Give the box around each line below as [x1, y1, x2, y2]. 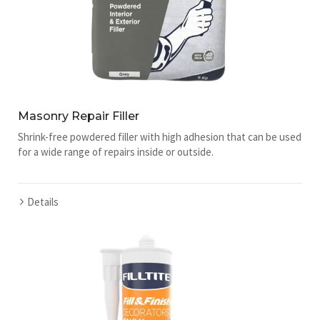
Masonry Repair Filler [18, 109, 139, 123]
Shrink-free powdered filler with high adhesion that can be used [18, 129, 301, 144]
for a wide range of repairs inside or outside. [18, 144, 214, 159]
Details [27, 194, 59, 209]
